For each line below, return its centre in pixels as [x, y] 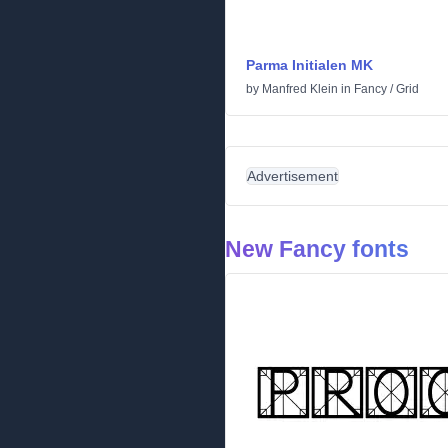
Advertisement [292, 176]
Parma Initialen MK [309, 65]
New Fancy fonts [317, 249]
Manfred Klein [300, 89]
